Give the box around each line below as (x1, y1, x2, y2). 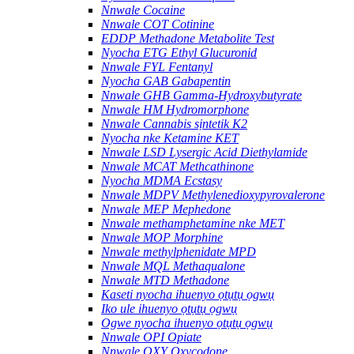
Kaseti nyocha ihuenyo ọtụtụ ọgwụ (101, 287, 274, 301)
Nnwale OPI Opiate (101, 330, 201, 344)
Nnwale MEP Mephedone (101, 201, 231, 216)
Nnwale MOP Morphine (101, 230, 223, 244)
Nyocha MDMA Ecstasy (101, 173, 222, 187)
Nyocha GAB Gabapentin (101, 73, 231, 88)
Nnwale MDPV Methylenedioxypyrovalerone (101, 187, 325, 201)
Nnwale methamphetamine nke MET (101, 216, 284, 230)
